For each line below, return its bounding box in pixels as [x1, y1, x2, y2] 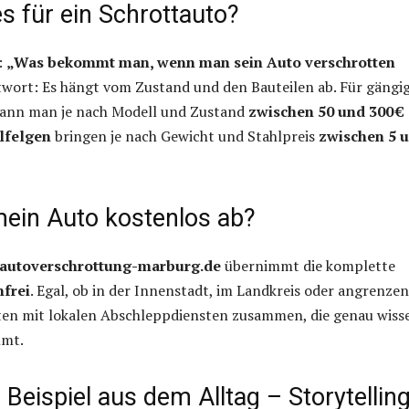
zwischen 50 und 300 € [248, 101, 404, 122]
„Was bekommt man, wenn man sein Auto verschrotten [6, 52, 395, 73]
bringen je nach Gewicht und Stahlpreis [51, 126, 319, 147]
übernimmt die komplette [221, 256, 395, 277]
